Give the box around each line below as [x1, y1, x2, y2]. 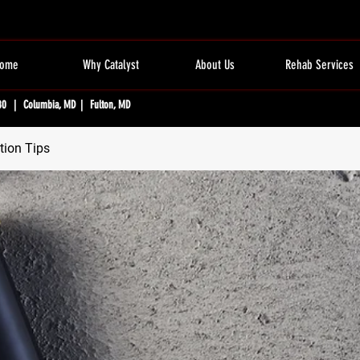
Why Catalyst [82, 57, 139, 72]
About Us [195, 57, 235, 72]
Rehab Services [284, 57, 354, 72]
